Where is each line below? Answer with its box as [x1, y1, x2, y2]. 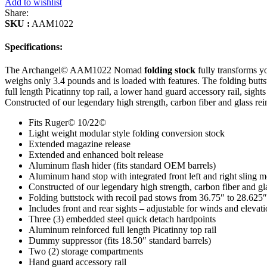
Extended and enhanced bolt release [29, 150, 163, 160]
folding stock [144, 65, 195, 76]
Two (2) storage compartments [29, 246, 143, 257]
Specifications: [5, 41, 63, 52]
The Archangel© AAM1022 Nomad [5, 65, 144, 76]
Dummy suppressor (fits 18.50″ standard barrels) [29, 235, 211, 246]
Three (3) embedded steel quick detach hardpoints [29, 214, 216, 225]
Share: [5, 7, 29, 18]
